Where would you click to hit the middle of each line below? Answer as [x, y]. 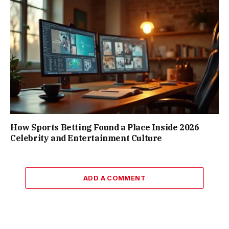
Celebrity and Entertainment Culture [86, 138]
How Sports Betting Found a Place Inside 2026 [105, 128]
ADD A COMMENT [114, 178]
